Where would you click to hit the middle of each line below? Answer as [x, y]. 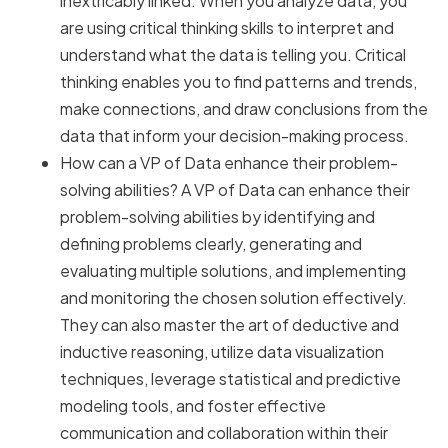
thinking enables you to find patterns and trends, [238, 82]
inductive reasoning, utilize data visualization [222, 352]
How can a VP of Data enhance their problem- [229, 163]
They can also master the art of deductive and [229, 325]
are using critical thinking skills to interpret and [227, 28]
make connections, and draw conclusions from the [244, 109]
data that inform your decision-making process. [234, 136]
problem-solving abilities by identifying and [217, 217]
